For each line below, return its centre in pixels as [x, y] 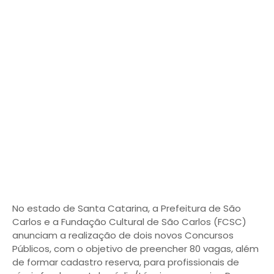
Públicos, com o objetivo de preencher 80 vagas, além [135, 249]
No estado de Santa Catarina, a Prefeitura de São [127, 208]
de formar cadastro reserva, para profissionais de [126, 262]
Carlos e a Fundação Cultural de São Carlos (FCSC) [129, 222]
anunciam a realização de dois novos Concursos [123, 235]
